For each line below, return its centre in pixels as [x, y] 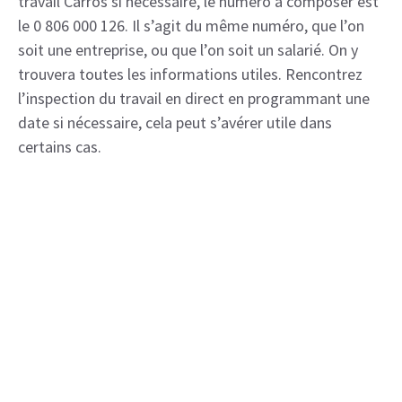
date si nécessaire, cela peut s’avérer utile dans [175, 122]
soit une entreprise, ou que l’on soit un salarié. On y [188, 49]
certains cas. [60, 146]
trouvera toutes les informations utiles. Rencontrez [190, 74]
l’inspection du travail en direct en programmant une [194, 98]
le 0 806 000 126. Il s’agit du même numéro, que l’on [191, 25]
